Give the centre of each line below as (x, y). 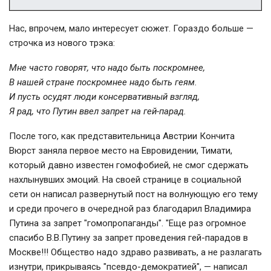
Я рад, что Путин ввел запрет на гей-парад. (98, 112)
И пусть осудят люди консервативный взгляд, (104, 97)
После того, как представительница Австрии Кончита (122, 136)
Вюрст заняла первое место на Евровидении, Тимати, (121, 151)
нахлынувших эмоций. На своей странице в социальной (125, 180)
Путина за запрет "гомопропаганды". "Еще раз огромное (128, 224)
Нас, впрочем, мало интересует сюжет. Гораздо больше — (131, 29)
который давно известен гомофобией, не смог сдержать (129, 165)
